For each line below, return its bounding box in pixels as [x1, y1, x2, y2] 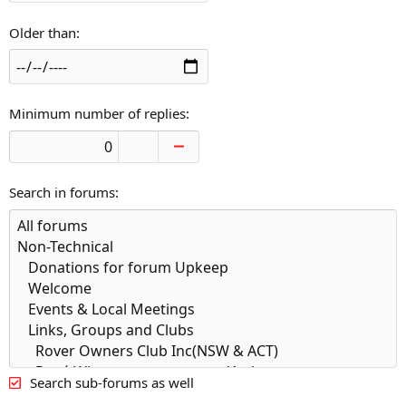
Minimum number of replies [9, 104, 186, 123]
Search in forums [9, 183, 115, 202]
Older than [9, 23, 76, 42]
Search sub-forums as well [29, 372, 194, 391]
